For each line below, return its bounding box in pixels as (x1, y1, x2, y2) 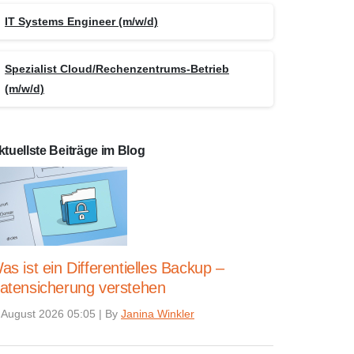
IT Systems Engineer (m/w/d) (5, 14, 158, 28)
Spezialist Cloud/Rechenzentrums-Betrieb (5, 62, 229, 75)
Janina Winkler (121, 307, 194, 320)
